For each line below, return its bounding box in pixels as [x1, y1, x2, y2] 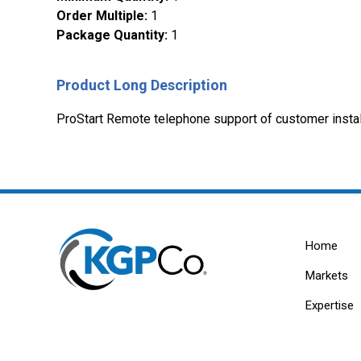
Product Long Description [56, 77, 227, 94]
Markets [305, 268, 348, 284]
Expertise [305, 298, 354, 313]
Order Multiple [56, 8, 144, 24]
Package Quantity [56, 27, 164, 44]
